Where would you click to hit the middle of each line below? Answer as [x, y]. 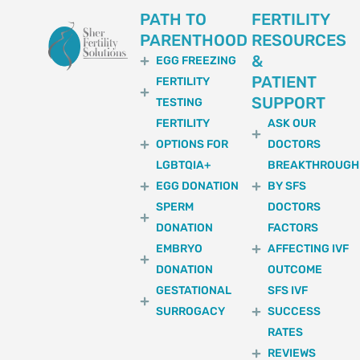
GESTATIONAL [194, 290]
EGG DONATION [198, 186]
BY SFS [287, 186]
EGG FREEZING [196, 60]
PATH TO [174, 19]
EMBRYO [180, 248]
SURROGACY [191, 311]
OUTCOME [295, 269]
